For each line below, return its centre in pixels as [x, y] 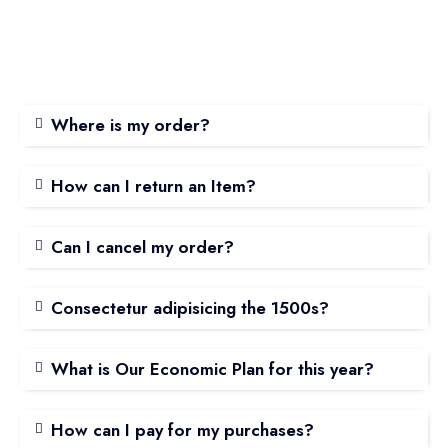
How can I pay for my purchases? [182, 429]
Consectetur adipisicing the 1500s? [189, 307]
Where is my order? [130, 124]
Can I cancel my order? [142, 246]
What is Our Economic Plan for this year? [212, 368]
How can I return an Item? [153, 185]
